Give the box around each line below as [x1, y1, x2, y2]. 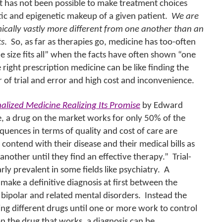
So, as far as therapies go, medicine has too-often [11, 38, 196, 47]
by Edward [142, 101, 183, 111]
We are [171, 12, 199, 21]
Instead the [145, 191, 187, 201]
